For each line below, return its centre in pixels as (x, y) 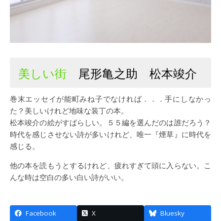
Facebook (41, 213)
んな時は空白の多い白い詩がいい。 (69, 177)
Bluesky (172, 213)
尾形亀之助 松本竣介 (131, 73)
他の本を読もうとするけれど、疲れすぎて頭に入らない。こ (110, 165)
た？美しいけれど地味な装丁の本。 (69, 110)
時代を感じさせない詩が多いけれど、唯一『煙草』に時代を (110, 134)
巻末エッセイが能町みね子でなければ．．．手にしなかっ (14, 98)
